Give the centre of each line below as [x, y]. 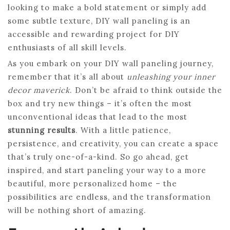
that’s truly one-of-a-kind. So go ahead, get [98, 157]
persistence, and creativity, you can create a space [113, 143]
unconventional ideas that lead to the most [98, 117]
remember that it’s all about [67, 76]
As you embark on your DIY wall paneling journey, [111, 63]
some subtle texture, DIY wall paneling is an [99, 21]
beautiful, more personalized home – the [92, 183]
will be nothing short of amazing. [77, 210]
